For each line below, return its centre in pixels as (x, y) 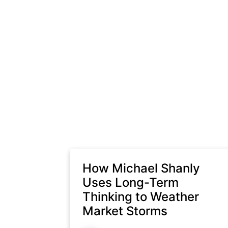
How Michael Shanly (141, 168)
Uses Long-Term (131, 182)
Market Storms (125, 211)
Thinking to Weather (141, 197)
